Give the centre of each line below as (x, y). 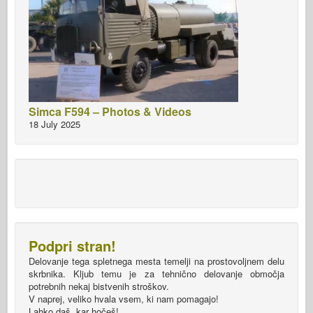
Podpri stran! (72, 246)
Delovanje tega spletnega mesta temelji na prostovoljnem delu (156, 261)
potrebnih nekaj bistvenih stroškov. (99, 286)
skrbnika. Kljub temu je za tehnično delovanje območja (156, 274)
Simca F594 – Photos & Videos (110, 112)
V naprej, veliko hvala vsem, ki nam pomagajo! (124, 299)
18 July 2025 (54, 124)
